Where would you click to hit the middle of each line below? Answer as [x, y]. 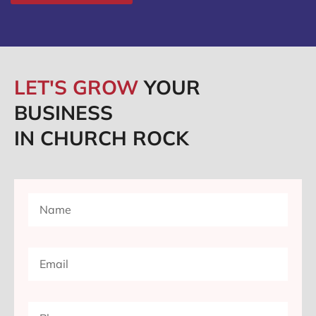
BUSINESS [63, 113]
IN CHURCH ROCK [102, 138]
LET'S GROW [79, 87]
